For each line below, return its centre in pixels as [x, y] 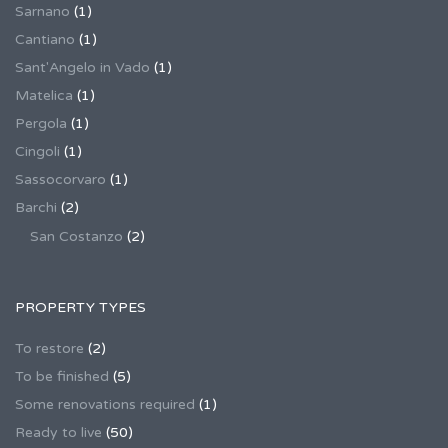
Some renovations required [105, 404]
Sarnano [42, 11]
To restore [49, 348]
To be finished [62, 376]
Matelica [44, 95]
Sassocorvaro [60, 179]
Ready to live [58, 432]
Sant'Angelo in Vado [82, 67]
